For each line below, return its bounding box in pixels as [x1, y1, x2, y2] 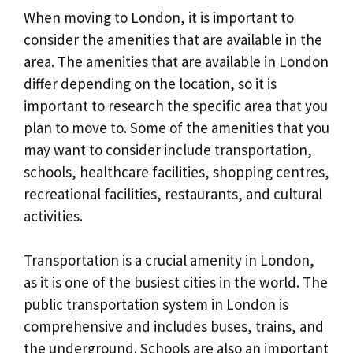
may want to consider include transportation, [24, 139, 312, 159]
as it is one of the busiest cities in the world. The [24, 273, 328, 292]
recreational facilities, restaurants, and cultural [24, 184, 322, 203]
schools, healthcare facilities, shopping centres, [24, 162, 329, 181]
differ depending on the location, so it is [24, 73, 277, 93]
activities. [24, 206, 83, 225]
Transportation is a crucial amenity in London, [24, 251, 314, 270]
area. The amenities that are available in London [24, 51, 329, 71]
